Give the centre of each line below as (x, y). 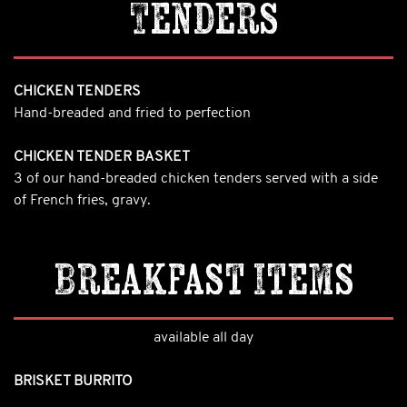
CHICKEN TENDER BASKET (102, 157)
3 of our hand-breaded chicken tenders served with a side (196, 179)
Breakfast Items (203, 278)
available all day (203, 338)
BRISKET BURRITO (73, 381)
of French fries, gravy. (82, 200)
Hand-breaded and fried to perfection (132, 113)
